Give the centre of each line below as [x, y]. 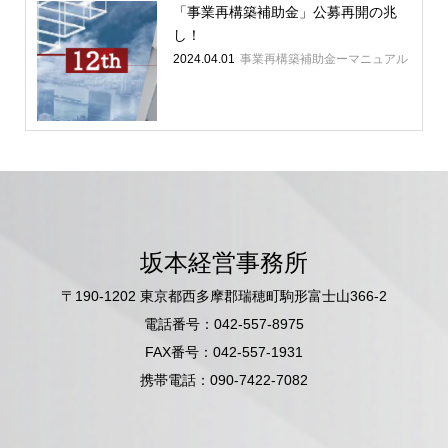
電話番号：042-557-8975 [224, 323]
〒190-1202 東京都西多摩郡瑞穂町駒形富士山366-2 [224, 295]
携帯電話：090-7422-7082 [224, 379]
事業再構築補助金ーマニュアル [323, 59]
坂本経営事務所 [224, 262]
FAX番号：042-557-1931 [224, 351]
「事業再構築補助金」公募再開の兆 [284, 12]
